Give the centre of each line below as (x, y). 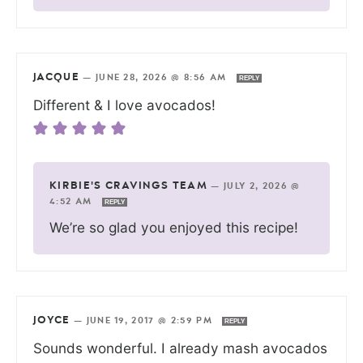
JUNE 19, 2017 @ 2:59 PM (151, 321)
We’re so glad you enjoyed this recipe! (174, 228)
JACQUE (56, 78)
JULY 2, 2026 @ (262, 186)
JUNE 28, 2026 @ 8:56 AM (162, 78)
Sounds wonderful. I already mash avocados (180, 348)
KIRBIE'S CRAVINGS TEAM (129, 186)
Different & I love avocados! (124, 105)
